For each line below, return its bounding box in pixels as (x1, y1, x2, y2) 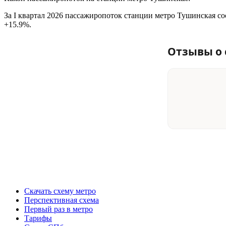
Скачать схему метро (24, 186, 96, 195)
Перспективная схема (24, 195, 99, 204)
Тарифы (24, 213, 52, 222)
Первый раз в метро (24, 204, 93, 213)
